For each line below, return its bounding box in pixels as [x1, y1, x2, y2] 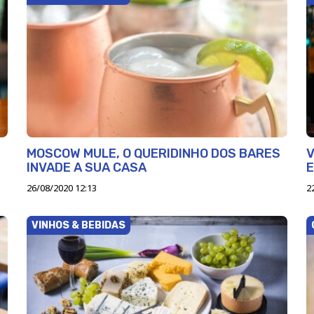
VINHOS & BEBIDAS [31, 219, 125, 232]
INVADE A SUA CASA [26, 160, 146, 176]
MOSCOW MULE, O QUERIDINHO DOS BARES [26, 146, 280, 162]
